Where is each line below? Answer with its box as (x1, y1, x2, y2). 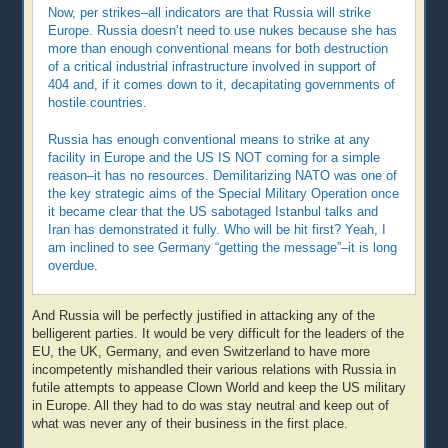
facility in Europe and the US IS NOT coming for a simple (48, 150, 381, 165)
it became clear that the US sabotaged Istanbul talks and (48, 204, 379, 219)
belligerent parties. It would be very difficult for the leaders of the (32, 327, 405, 342)
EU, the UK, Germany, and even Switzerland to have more (32, 345, 371, 360)
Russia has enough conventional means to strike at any (48, 132, 371, 147)
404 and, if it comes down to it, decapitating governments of (48, 77, 396, 92)
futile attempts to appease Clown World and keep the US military (32, 381, 407, 396)
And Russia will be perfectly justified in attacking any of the (32, 309, 376, 324)
